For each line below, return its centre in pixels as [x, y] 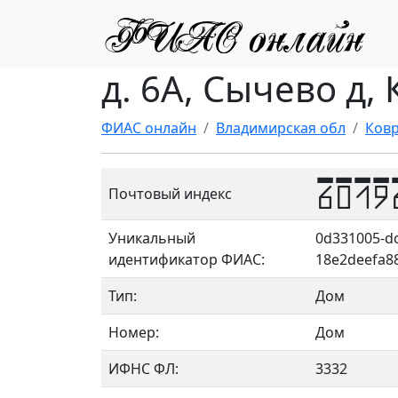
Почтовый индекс [170, 194]
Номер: [134, 332]
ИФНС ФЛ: [143, 369]
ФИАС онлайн [149, 128]
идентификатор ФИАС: [187, 259]
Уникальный [152, 238]
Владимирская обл [281, 128]
